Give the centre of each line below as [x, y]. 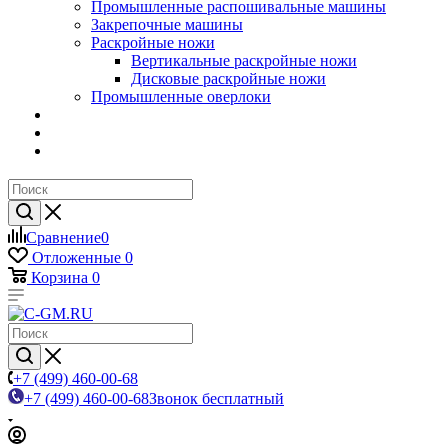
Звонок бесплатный [216, 398]
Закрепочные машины [167, 24]
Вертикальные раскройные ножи [244, 60]
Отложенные [76, 257]
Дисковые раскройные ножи [228, 78]
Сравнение [63, 237]
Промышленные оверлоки [181, 96]
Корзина [59, 277]
